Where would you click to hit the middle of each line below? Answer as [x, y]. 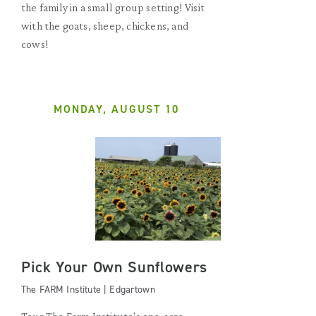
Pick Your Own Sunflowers [114, 267]
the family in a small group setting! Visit [113, 7]
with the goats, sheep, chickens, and [105, 26]
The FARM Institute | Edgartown [88, 290]
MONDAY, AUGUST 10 [116, 109]
